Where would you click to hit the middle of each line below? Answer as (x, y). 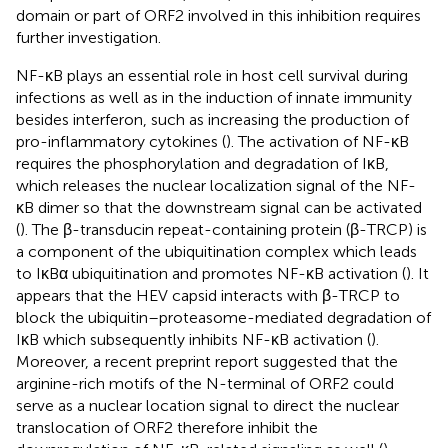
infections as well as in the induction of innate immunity (214, 97)
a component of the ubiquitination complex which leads (216, 251)
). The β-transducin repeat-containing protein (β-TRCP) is (223, 229)
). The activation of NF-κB (317, 141)
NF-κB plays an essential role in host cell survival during (212, 75)
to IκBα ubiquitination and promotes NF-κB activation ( (211, 273)
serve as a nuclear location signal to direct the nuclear (207, 405)
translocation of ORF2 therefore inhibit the (167, 427)
